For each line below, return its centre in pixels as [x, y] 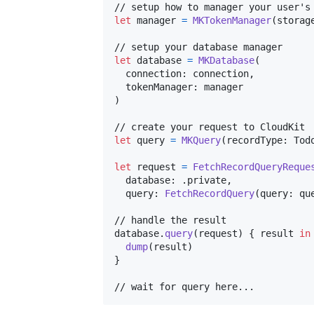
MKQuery [201, 141]
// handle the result [170, 220]
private [207, 180]
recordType [254, 141]
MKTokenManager [232, 21]
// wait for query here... [184, 287]
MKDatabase [226, 61]
